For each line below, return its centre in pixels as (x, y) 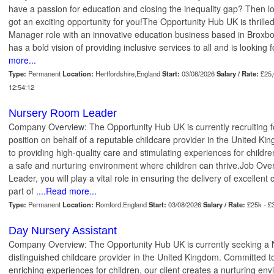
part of (21, 191)
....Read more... (65, 191)
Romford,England (121, 205)
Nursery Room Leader (63, 113)
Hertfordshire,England (128, 74)
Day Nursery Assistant (63, 231)
